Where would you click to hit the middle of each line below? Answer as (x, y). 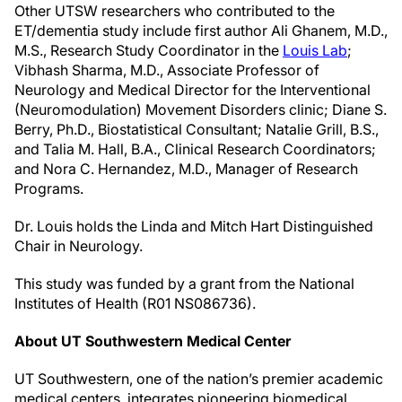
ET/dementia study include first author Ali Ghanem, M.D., (201, 31)
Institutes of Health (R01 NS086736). (135, 304)
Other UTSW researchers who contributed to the (175, 11)
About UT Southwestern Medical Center (153, 341)
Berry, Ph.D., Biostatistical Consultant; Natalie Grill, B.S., (197, 130)
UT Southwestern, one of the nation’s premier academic (199, 379)
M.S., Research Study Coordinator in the (149, 51)
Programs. (49, 189)
